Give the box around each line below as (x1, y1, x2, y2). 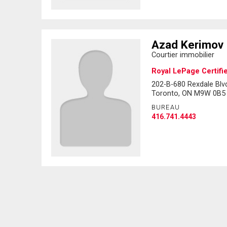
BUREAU (151, 103, 180, 111)
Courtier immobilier (151, 50, 214, 59)
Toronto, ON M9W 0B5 (151, 88, 225, 98)
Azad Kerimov (151, 37, 223, 51)
